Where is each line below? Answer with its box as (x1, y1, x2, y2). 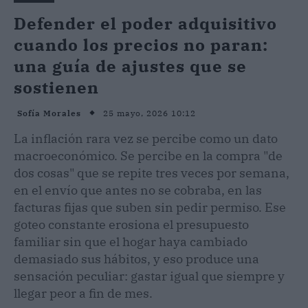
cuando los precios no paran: (14, 33, 268, 56)
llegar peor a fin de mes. (14, 285, 153, 301)
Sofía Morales (17, 108, 81, 119)
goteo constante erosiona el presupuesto (14, 216, 249, 232)
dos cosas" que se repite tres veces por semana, (14, 164, 289, 181)
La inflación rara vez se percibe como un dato (14, 130, 278, 146)
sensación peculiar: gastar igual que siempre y (14, 267, 285, 284)
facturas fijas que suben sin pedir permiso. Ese (14, 199, 286, 215)
